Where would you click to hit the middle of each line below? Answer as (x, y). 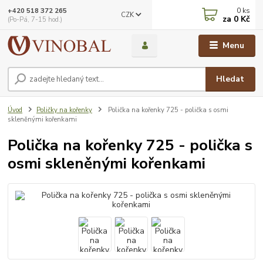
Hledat (230, 79)
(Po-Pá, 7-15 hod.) (35, 19)
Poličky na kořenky (64, 110)
